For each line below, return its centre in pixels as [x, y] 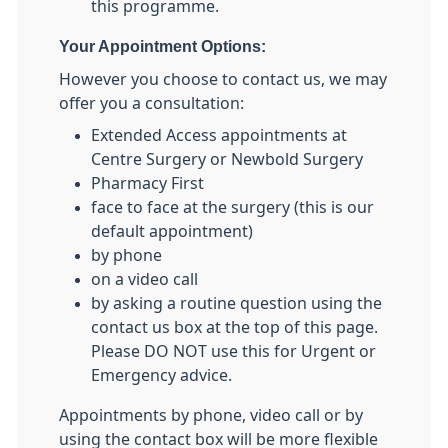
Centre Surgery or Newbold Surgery [227, 159]
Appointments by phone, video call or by [211, 415]
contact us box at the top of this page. [234, 327]
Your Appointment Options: [162, 47]
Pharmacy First [147, 183]
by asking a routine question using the [236, 303]
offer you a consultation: [151, 103]
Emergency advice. [161, 375]
